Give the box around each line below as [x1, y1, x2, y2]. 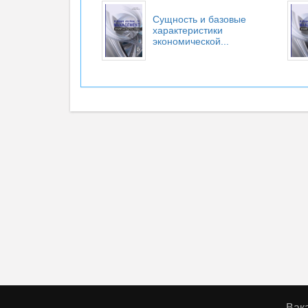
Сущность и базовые [153, 14, 246, 25]
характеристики [153, 25, 223, 36]
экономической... [153, 36, 229, 47]
